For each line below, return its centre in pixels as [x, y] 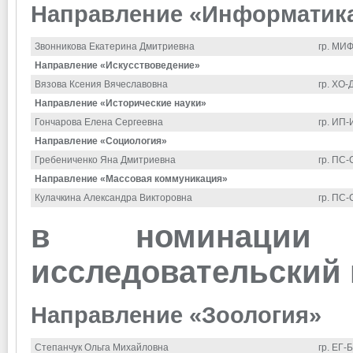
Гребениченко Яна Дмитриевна [105, 160]
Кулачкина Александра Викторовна [113, 198]
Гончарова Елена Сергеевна [99, 123]
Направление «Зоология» [176, 315]
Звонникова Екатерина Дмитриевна [115, 47]
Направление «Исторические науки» [121, 104]
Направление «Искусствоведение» [117, 66]
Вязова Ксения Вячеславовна [101, 85]
